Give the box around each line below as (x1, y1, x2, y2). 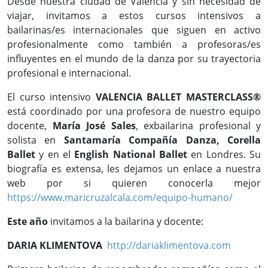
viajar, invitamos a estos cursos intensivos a (7, 9, 261, 22)
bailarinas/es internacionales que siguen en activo (7, 23, 261, 36)
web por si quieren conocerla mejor (7, 176, 261, 190)
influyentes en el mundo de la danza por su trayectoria (7, 52, 261, 65)
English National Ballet (71, 148, 188, 161)
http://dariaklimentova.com (107, 239, 231, 252)
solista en (7, 133, 64, 147)
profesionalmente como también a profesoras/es (7, 38, 261, 51)
